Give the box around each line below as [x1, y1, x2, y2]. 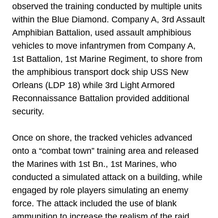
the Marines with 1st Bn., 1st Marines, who [12, 159, 177, 169]
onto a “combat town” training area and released [12, 146, 199, 156]
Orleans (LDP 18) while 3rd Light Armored [12, 80, 175, 90]
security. [12, 107, 47, 116]
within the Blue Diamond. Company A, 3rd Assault [12, 15, 205, 24]
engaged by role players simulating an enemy [12, 185, 188, 195]
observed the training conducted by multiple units [12, 1, 202, 11]
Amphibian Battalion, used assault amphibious [12, 28, 191, 37]
